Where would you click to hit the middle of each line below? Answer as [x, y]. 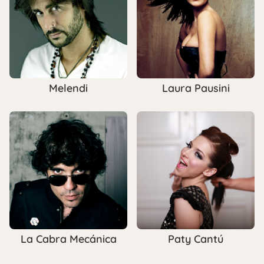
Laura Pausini [196, 88]
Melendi [68, 88]
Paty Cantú [196, 239]
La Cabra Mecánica [68, 239]
